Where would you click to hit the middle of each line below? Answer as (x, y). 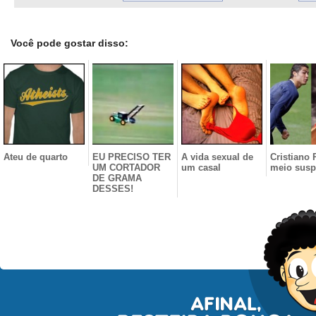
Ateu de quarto (36, 157)
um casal (201, 168)
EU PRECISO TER (132, 157)
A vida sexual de (217, 157)
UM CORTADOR (126, 168)
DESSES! (113, 189)
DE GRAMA (117, 178)
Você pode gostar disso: (69, 43)
